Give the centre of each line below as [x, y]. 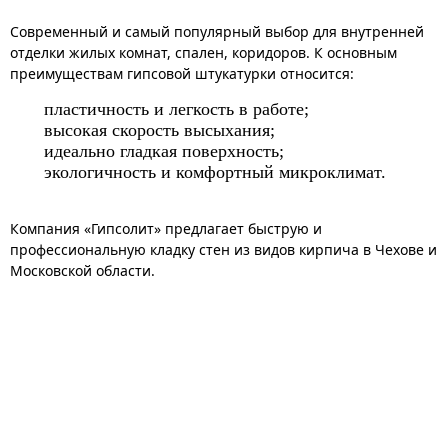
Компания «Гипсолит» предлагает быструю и [166, 228]
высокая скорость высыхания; [159, 129]
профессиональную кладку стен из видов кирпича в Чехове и [223, 249]
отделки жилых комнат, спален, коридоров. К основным [203, 52]
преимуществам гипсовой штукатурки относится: [182, 73]
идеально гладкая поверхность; [164, 150]
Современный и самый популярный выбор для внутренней [217, 31]
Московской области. [82, 270]
